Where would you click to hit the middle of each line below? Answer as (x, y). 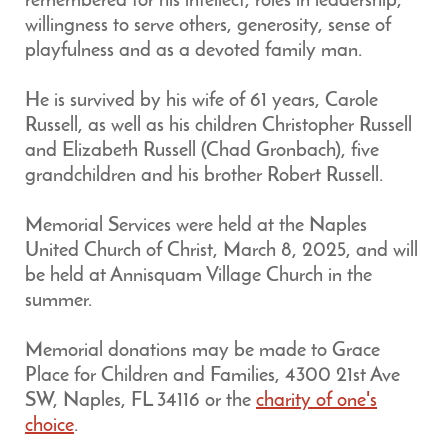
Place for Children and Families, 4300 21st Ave (212, 376)
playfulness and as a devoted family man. (193, 51)
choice (49, 426)
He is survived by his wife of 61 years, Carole (201, 101)
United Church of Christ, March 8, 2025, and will (221, 251)
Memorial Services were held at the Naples (196, 226)
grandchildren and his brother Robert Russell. (204, 176)
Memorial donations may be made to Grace (202, 351)
